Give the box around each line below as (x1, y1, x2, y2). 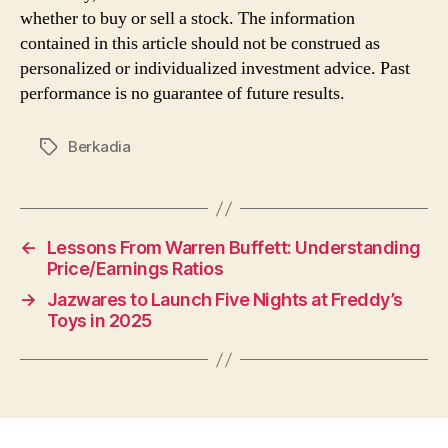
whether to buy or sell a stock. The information (20, 7, 355, 30)
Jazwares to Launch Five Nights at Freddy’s (46, 289, 403, 310)
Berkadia (68, 137, 131, 156)
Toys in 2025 (46, 310, 152, 331)
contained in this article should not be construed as (20, 32, 380, 55)
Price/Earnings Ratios (46, 258, 224, 279)
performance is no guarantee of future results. (20, 82, 345, 105)
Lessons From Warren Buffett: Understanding (46, 237, 421, 258)
